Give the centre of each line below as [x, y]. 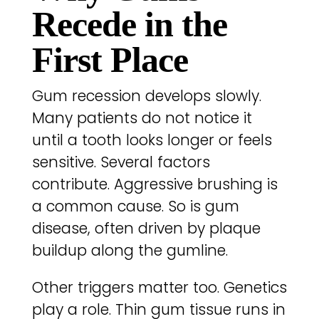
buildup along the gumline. [130, 251]
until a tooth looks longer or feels [152, 140]
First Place [110, 60]
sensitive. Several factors [121, 162]
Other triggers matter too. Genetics [159, 288]
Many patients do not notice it [142, 118]
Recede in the [129, 25]
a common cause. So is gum [135, 206]
